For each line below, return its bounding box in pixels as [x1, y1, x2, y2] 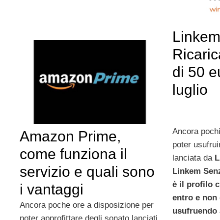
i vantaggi [20, 181, 83, 198]
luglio [172, 82, 212, 98]
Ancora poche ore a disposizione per [20, 200, 154, 210]
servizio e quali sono [20, 164, 155, 180]
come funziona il [20, 146, 127, 163]
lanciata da [172, 153, 215, 163]
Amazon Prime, [20, 128, 121, 145]
